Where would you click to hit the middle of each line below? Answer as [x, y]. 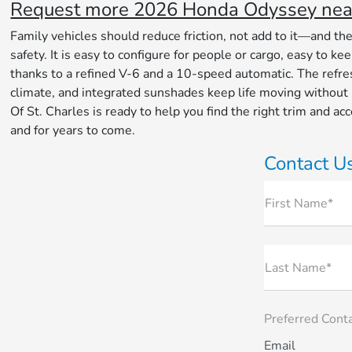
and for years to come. [73, 131]
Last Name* [298, 268]
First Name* [299, 204]
